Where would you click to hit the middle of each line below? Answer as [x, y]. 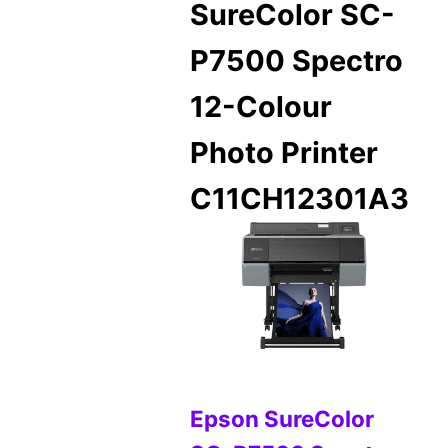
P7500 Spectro [297, 61]
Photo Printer [284, 153]
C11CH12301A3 [300, 199]
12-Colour [261, 107]
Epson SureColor [282, 419]
